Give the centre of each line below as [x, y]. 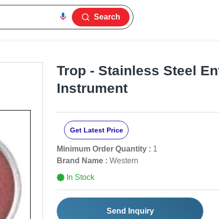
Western [124, 161]
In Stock [80, 177]
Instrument [92, 88]
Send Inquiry [130, 211]
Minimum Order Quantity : [104, 149]
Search [107, 17]
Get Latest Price [96, 130]
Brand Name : [82, 161]
